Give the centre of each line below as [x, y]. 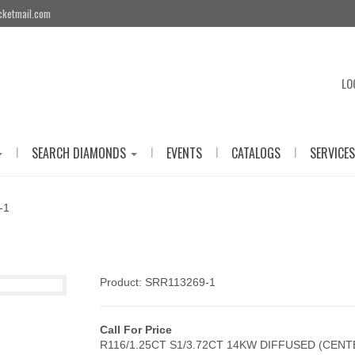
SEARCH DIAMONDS [80, 153]
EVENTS [184, 153]
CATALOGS [256, 153]
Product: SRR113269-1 [157, 282]
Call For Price [136, 330]
